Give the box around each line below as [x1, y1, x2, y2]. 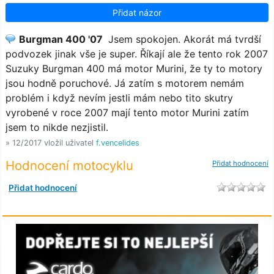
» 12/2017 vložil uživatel [6, 138, 96, 148]
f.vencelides [96, 138, 139, 148]
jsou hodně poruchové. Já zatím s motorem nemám [6, 77, 244, 90]
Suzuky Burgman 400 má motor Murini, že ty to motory [6, 62, 262, 75]
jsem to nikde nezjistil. [6, 121, 108, 134]
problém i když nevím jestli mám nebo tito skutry [6, 92, 233, 105]
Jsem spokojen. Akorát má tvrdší [105, 33, 261, 46]
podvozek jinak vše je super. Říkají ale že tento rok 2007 [6, 48, 268, 61]
